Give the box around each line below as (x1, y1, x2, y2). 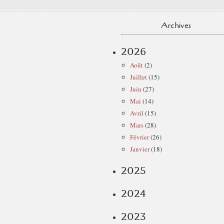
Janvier (130, 144, 149, 153)
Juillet (130, 72, 147, 81)
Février (130, 132, 149, 141)
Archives (161, 20, 191, 31)
